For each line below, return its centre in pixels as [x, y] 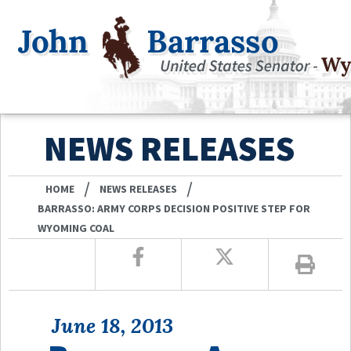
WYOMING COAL [76, 228]
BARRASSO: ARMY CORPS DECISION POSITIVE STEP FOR [174, 208]
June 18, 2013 [112, 325]
